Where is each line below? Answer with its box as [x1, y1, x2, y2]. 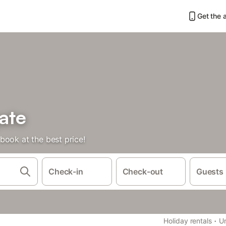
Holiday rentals [163, 216, 212, 225]
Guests [196, 166, 223, 177]
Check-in [48, 166, 83, 177]
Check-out [122, 166, 163, 177]
